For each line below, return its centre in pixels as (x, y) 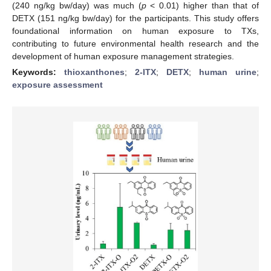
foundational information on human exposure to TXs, (135, 31)
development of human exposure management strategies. (123, 56)
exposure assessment (57, 84)
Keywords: (38, 72)
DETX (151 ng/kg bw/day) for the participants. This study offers (135, 18)
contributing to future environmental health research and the (135, 43)
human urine (228, 72)
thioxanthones (94, 72)
